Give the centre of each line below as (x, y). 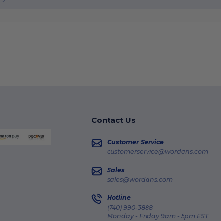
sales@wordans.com (140, 180)
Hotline (119, 198)
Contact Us (114, 120)
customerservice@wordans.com (158, 151)
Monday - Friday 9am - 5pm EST (158, 216)
